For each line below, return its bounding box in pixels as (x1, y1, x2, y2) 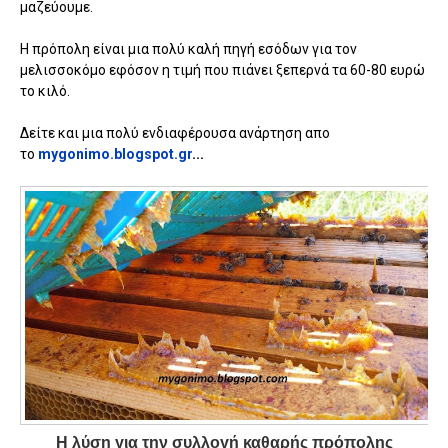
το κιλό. (20, 82, 70, 99)
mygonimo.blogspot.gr (38, 145, 192, 162)
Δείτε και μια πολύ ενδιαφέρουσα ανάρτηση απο (20, 124, 330, 141)
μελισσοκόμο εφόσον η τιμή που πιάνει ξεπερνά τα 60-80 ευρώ (20, 61, 425, 78)
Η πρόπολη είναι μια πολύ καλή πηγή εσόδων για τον (20, 40, 357, 57)
